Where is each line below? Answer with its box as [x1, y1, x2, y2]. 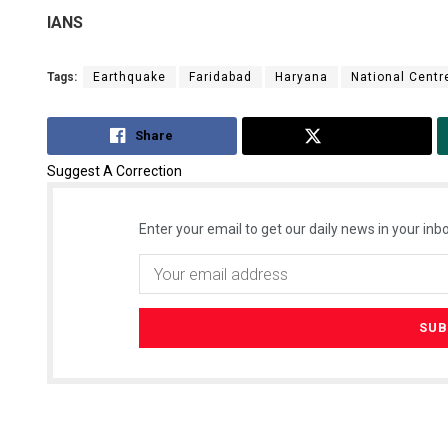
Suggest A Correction [47, 163, 182, 180]
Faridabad [189, 69, 252, 84]
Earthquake [93, 69, 166, 84]
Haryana [275, 69, 328, 84]
